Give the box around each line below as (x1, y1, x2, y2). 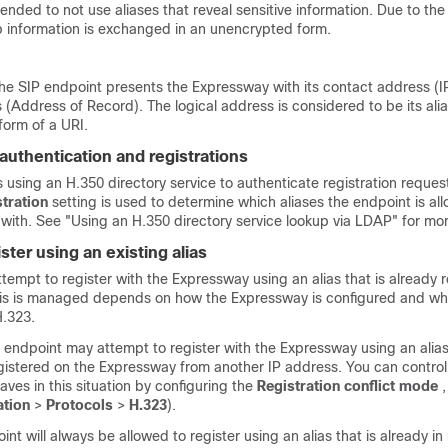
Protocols (46, 397, 113, 413)
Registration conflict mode (257, 378, 438, 394)
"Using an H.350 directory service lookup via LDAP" (65, 213, 398, 229)
